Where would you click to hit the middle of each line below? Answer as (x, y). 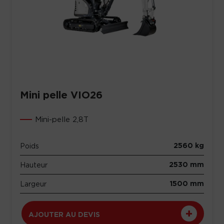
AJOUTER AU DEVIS (64, 214)
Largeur (33, 184)
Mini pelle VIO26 (61, 95)
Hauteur (34, 165)
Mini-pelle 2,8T (62, 119)
